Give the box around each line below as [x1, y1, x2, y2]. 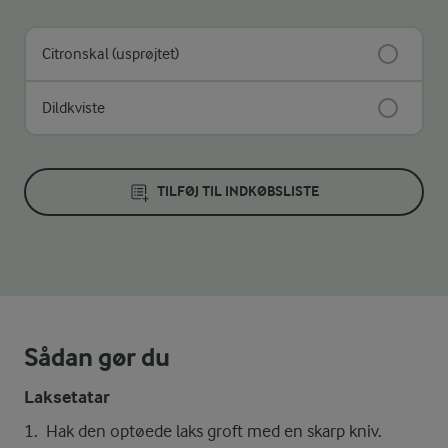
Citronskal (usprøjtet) [42, 44, 179, 63]
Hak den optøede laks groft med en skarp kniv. [46, 420, 382, 441]
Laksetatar [24, 386, 110, 408]
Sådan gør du [24, 341, 170, 373]
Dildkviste [42, 98, 105, 117]
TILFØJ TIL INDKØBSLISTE [157, 182, 319, 200]
